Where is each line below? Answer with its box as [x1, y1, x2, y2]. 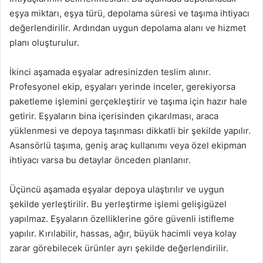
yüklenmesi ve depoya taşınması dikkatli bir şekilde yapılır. [9, 124, 251, 136]
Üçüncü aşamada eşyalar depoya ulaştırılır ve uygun [9, 183, 224, 195]
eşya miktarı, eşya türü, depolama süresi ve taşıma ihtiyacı [9, 7, 249, 19]
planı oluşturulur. [9, 36, 79, 48]
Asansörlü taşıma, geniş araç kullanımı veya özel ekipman [9, 139, 247, 151]
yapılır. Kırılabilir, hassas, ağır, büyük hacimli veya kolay [9, 227, 237, 239]
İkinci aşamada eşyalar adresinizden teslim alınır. [9, 66, 211, 77]
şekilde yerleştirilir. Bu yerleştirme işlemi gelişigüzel [9, 198, 227, 210]
